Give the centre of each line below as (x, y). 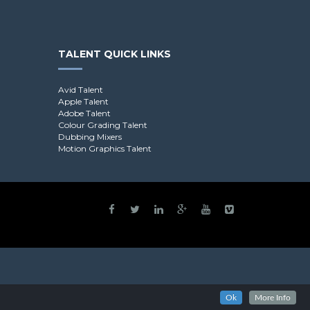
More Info (273, 298)
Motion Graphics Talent (104, 149)
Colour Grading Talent (102, 125)
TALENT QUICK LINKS (114, 54)
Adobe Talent (84, 113)
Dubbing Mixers (90, 137)
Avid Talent (80, 90)
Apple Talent (83, 102)
